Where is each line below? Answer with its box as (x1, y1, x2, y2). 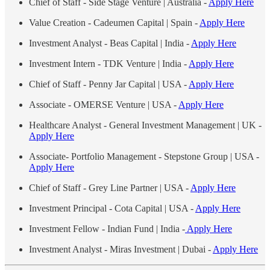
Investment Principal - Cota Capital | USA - (29, 202, 195, 213)
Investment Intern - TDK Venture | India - (29, 58, 189, 69)
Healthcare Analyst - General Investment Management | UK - (29, 119, 262, 130)
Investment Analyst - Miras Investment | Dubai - (29, 243, 213, 254)
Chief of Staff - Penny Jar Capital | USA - (29, 78, 189, 89)
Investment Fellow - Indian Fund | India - (29, 223, 185, 234)
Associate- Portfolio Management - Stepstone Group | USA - (29, 151, 259, 162)
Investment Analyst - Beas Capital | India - (29, 37, 191, 48)
